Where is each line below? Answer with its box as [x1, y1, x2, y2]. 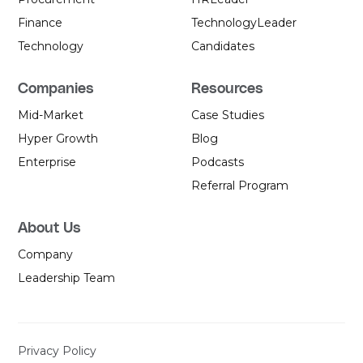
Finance [18, 15, 63, 31]
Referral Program [191, 178, 288, 194]
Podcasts [191, 155, 244, 170]
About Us [18, 218, 82, 236]
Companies [18, 79, 95, 96]
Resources [191, 79, 263, 96]
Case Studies [191, 108, 264, 123]
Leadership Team [18, 271, 116, 286]
